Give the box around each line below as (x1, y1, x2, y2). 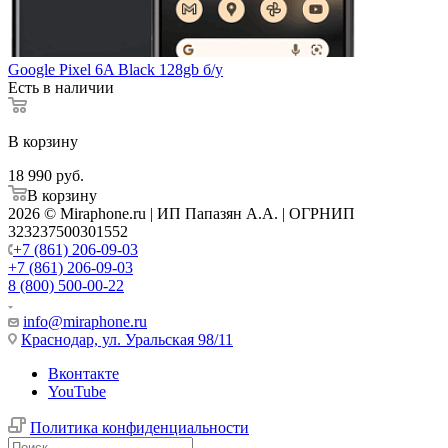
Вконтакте (48, 364, 119, 382)
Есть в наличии (8, 78, 114, 96)
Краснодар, (21, 330, 98, 348)
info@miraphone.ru (23, 312, 147, 330)
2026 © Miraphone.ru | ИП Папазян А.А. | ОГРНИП (8, 204, 355, 222)
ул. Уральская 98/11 (98, 330, 233, 348)
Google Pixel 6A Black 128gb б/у (8, 60, 223, 78)
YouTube (48, 382, 106, 400)
